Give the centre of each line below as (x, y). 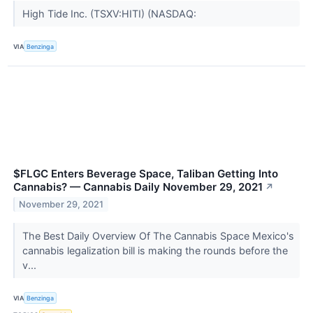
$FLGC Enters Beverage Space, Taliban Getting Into (146, 174)
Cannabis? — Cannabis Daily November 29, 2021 (138, 187)
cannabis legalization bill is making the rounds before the (155, 251)
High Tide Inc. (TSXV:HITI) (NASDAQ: (110, 14)
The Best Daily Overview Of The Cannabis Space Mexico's (158, 236)
